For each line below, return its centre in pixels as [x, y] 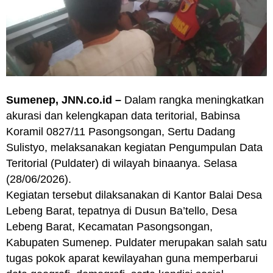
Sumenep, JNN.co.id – [64, 100]
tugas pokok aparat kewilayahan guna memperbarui [132, 259]
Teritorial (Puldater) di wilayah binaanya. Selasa [122, 164]
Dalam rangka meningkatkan [193, 100]
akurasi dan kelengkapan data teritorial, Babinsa [123, 116]
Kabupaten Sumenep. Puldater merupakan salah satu [136, 243]
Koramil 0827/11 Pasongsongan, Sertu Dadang [121, 132]
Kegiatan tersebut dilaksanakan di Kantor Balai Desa [134, 195]
